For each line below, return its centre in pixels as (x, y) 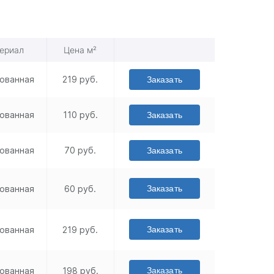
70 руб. (80, 150)
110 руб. (80, 115)
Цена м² (80, 50)
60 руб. (80, 189)
